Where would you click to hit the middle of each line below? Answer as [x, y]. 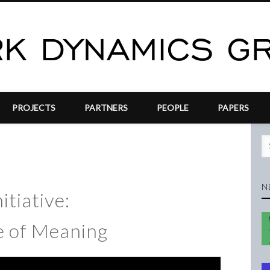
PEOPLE [173, 108]
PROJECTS [34, 108]
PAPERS [233, 108]
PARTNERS [106, 108]
